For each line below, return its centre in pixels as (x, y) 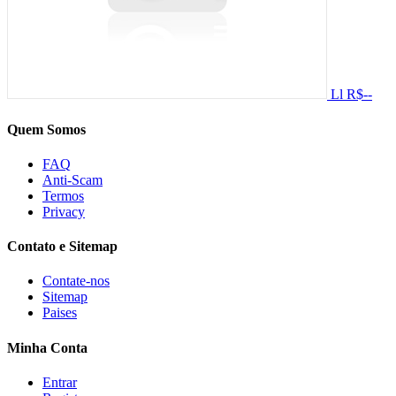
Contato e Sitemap (62, 247)
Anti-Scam (72, 179)
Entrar (60, 382)
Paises (60, 313)
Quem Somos (46, 129)
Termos (63, 195)
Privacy (64, 211)
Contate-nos (76, 281)
